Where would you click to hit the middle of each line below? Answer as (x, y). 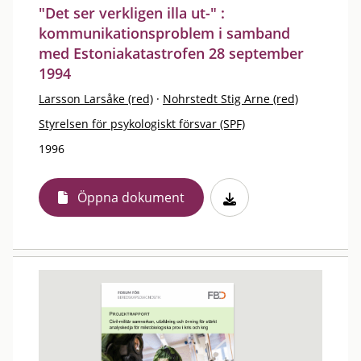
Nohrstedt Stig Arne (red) (230, 99)
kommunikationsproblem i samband (164, 33)
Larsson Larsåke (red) (96, 99)
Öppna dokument (131, 197)
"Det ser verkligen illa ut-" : (132, 13)
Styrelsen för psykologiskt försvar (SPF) (142, 124)
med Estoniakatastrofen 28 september (171, 53)
